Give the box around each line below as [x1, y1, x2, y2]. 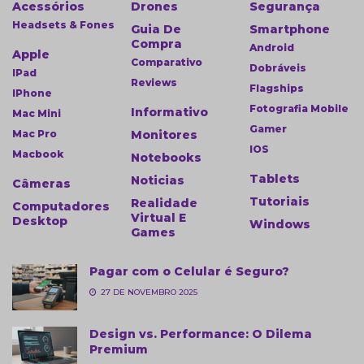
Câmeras [12, 175, 71, 191]
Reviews [131, 76, 177, 89]
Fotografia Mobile [249, 102, 349, 115]
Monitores [131, 127, 197, 142]
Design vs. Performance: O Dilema [89, 327, 312, 342]
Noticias [131, 172, 184, 188]
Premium [89, 342, 148, 357]
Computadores [12, 198, 110, 214]
